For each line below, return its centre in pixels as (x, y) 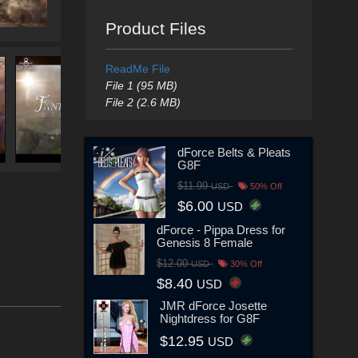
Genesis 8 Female (205, 242)
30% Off (245, 263)
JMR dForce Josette (214, 305)
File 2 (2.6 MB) (143, 102)
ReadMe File (137, 69)
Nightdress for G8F (210, 318)
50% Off (265, 186)
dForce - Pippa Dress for (221, 229)
